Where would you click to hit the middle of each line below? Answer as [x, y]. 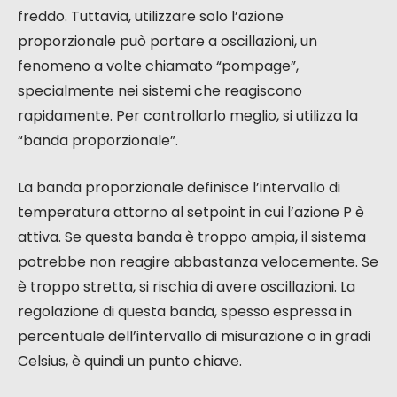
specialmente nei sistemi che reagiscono [160, 91]
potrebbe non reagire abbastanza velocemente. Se [198, 262]
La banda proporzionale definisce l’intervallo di [179, 188]
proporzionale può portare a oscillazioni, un [167, 42]
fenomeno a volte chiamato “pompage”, [158, 66]
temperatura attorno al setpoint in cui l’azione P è [191, 213]
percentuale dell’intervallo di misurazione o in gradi [194, 337]
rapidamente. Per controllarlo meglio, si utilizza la [188, 116]
